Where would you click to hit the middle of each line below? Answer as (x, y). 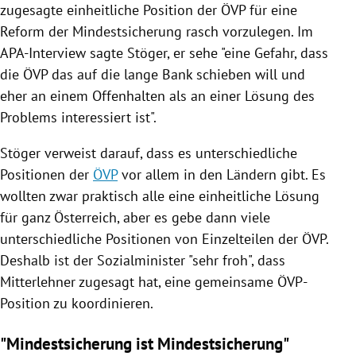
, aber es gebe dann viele (193, 217)
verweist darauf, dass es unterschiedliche (169, 153)
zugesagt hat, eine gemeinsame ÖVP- (192, 281)
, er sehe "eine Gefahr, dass (248, 52)
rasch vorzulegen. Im (248, 31)
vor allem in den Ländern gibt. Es (222, 174)
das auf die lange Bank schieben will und (176, 74)
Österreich (85, 217)
